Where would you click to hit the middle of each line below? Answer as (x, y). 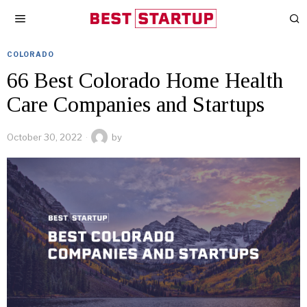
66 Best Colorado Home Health (145, 80)
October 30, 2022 (45, 137)
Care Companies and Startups (136, 104)
